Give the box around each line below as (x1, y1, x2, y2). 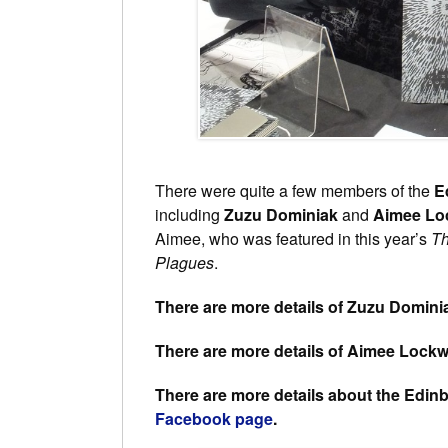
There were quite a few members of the (155, 178, 434, 202)
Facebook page (155, 406, 273, 430)
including (155, 202, 224, 226)
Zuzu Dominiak (224, 202, 338, 226)
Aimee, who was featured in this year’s (155, 226, 431, 250)
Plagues (155, 250, 214, 274)
